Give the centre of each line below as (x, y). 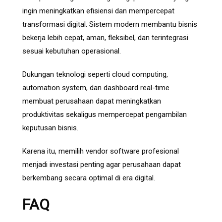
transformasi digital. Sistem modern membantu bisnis (110, 25)
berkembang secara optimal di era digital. (89, 178)
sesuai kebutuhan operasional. (72, 51)
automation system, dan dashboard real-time (96, 88)
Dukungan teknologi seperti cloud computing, (95, 75)
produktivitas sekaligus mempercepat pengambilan (105, 115)
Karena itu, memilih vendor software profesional (101, 151)
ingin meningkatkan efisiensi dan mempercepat (98, 11)
